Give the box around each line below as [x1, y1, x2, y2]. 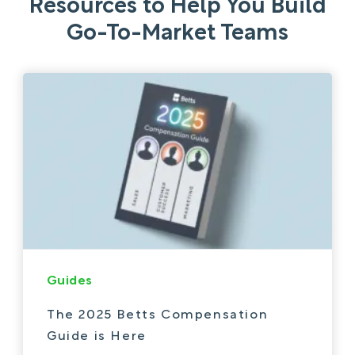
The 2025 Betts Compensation [47, 309, 269, 321]
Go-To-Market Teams [67, 23, 288, 44]
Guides [47, 275, 93, 287]
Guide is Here [47, 330, 147, 342]
